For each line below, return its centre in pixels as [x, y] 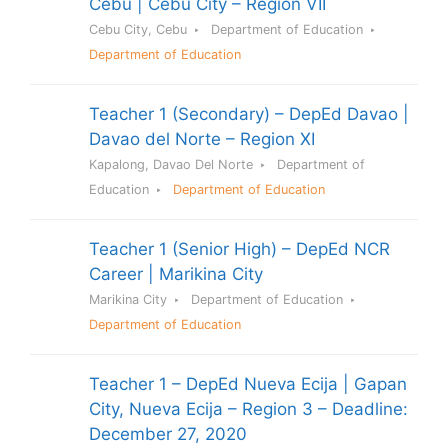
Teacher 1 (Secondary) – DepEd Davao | [249, 114]
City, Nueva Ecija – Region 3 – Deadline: [248, 409]
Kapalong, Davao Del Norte [171, 165]
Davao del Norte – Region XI [202, 139]
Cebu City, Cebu [138, 30]
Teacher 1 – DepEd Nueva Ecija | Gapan [248, 384]
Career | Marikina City [176, 274]
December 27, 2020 [168, 434]
